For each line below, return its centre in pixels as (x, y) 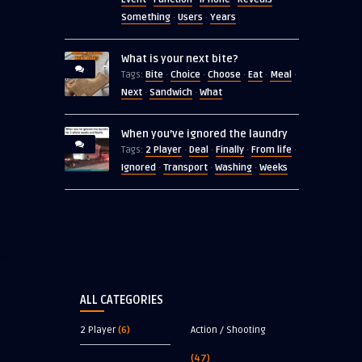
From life (271, 150)
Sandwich (171, 93)
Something (146, 18)
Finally (230, 150)
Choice (185, 75)
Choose (224, 75)
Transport (185, 168)
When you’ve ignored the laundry (204, 135)
